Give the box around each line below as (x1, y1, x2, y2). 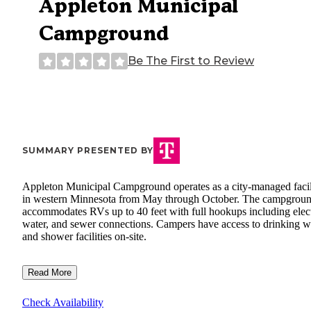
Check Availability (22, 296, 103, 309)
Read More (28, 267, 72, 278)
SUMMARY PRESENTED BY (22, 145, 153, 156)
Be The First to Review (128, 54, 254, 68)
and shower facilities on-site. (22, 230, 146, 243)
